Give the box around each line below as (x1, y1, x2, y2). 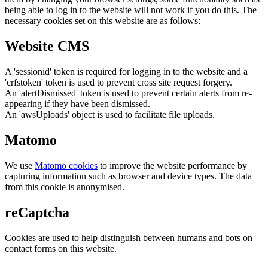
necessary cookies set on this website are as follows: (5, 16, 200, 26)
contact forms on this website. (5, 243, 117, 254)
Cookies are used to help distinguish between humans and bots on (5, 232, 252, 243)
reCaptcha (5, 204, 69, 220)
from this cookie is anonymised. (5, 181, 124, 192)
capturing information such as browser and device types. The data (5, 170, 252, 181)
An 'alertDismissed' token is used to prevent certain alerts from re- (5, 88, 252, 99)
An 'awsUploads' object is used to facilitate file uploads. (5, 109, 215, 120)
